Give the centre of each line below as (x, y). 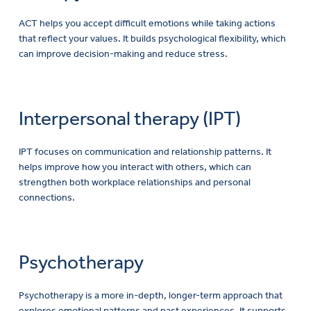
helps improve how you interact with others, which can (135, 167)
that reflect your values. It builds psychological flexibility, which (152, 39)
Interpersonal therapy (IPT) (130, 119)
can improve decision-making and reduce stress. (123, 54)
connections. (47, 198)
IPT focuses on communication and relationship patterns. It (145, 152)
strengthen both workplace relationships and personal (135, 183)
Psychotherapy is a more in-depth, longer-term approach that (151, 295)
